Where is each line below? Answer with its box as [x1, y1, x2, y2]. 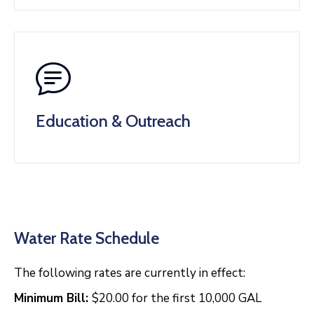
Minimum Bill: [14, 290, 92, 307]
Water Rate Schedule [14, 228, 159, 249]
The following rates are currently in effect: [14, 265, 245, 282]
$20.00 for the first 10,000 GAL [92, 290, 261, 307]
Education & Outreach [36, 110, 191, 131]
